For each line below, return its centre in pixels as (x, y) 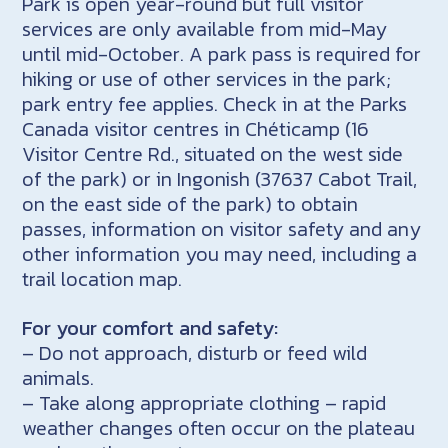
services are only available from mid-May (205, 28)
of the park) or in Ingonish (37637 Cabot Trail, (220, 178)
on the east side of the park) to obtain (190, 203)
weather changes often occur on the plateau (219, 427)
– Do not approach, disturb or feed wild (195, 352)
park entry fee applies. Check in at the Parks (215, 103)
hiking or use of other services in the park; (207, 78)
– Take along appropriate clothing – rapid (204, 402)
